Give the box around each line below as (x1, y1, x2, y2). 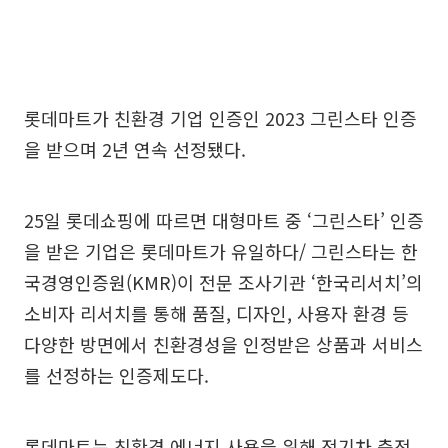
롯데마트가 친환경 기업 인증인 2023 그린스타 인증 (24, 105, 417, 131)
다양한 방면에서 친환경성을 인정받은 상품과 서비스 (24, 331, 423, 357)
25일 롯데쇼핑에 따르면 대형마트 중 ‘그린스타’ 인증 (24, 207, 424, 233)
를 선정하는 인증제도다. (24, 362, 209, 388)
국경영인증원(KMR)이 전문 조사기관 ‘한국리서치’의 (24, 269, 423, 295)
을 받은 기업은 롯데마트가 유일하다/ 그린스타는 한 (24, 238, 418, 264)
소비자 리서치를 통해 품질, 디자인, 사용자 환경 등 (24, 300, 409, 326)
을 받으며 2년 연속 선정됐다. (24, 136, 246, 162)
